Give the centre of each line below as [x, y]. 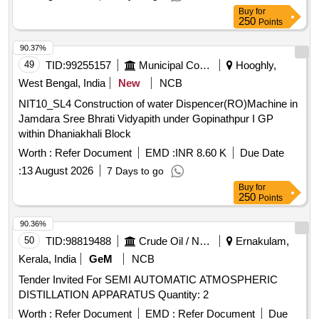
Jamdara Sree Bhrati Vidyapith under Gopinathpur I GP [146, 119]
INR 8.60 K [201, 153]
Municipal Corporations [205, 66]
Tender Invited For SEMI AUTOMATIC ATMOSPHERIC [148, 280]
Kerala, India [47, 259]
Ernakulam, [261, 241]
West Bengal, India [62, 83]
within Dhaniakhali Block [75, 134]
